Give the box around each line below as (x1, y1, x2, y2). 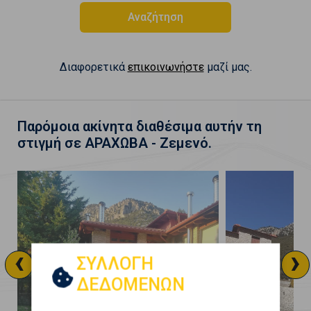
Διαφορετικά (59, 60, 128, 74)
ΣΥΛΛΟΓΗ (76, 253, 153, 274)
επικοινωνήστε (127, 60, 204, 74)
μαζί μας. (203, 60, 252, 74)
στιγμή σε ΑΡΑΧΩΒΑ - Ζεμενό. (17, 134, 212, 151)
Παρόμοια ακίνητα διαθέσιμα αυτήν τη (17, 117, 262, 135)
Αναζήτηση (128, 10, 184, 24)
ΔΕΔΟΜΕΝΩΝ (76, 274, 185, 294)
